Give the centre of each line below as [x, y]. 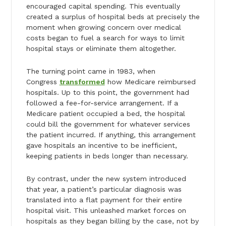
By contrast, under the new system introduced [106, 178]
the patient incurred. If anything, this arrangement [111, 134]
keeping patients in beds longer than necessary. [107, 156]
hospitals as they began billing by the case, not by [112, 221]
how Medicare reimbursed [150, 81]
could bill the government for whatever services [108, 124]
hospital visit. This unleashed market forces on [106, 210]
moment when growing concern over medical [103, 27]
